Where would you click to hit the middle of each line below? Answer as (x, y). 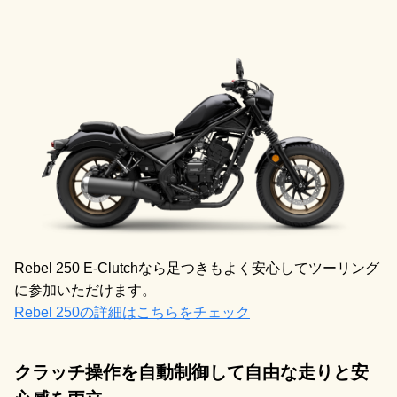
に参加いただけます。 (85, 290)
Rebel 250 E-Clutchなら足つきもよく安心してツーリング (197, 268)
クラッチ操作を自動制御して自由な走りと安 (191, 372)
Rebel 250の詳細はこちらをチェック (132, 312)
